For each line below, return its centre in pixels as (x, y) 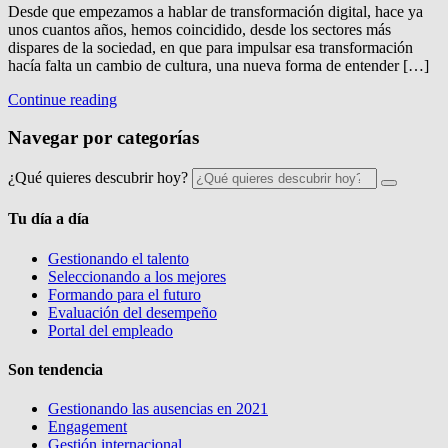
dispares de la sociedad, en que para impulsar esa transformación (210, 47)
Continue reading (62, 99)
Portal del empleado (110, 330)
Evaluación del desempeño (132, 312)
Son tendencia (55, 369)
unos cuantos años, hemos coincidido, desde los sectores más (199, 29)
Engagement (87, 427)
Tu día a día (48, 219)
